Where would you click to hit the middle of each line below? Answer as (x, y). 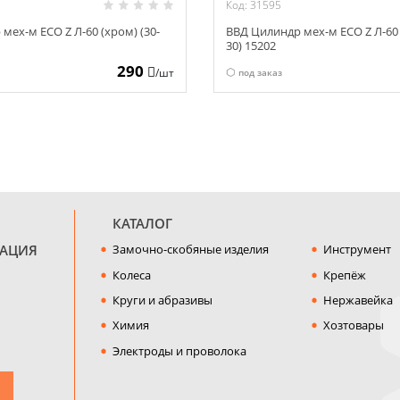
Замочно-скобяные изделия (190, 250)
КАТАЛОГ (142, 223)
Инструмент (357, 250)
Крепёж (344, 275)
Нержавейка (358, 300)
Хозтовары (353, 325)
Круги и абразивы (162, 300)
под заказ (260, 72)
